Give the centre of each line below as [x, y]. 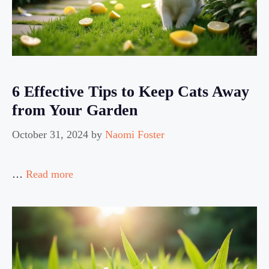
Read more [50, 174]
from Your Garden [75, 110]
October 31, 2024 [50, 135]
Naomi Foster [135, 135]
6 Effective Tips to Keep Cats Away [131, 92]
